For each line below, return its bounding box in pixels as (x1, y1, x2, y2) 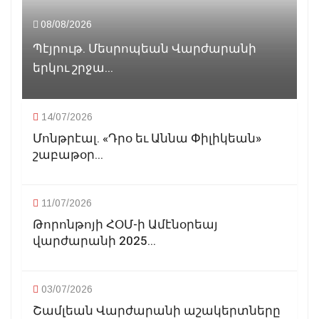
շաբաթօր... (33, 146, 103, 164)
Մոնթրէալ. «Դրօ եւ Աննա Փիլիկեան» (33, 130, 261, 148)
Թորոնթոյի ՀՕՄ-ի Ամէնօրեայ (33, 216, 218, 234)
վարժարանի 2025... (33, 232, 156, 251)
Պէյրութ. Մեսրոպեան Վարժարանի (33, 40, 256, 58)
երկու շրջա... (33, 59, 113, 78)
